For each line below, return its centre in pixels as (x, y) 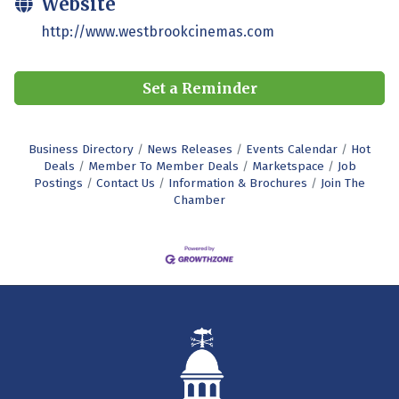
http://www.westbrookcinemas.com (158, 31)
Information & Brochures (238, 183)
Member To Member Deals (163, 166)
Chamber (199, 199)
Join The (343, 183)
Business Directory (81, 149)
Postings (58, 183)
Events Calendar (292, 149)
